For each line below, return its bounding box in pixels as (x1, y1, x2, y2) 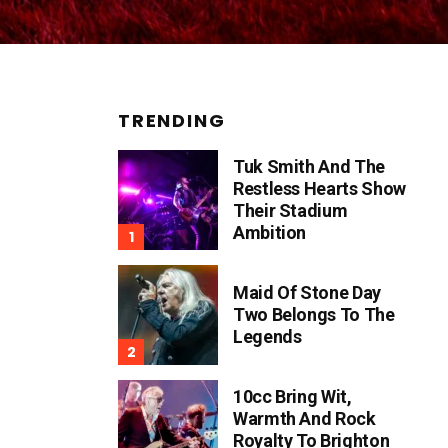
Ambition (233, 222, 307, 244)
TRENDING (118, 108, 226, 134)
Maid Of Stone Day (233, 282, 381, 304)
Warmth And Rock (233, 408, 376, 430)
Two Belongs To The (233, 304, 395, 326)
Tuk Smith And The (233, 156, 385, 178)
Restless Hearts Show (233, 178, 406, 200)
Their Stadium (233, 200, 348, 222)
